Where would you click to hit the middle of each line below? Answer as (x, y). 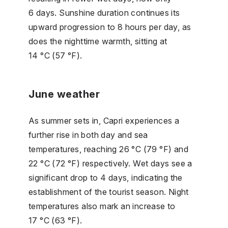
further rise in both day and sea (88, 135)
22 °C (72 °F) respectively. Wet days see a (110, 163)
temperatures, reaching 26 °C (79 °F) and (108, 149)
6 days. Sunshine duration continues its (104, 12)
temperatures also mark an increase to (102, 206)
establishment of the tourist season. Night (109, 192)
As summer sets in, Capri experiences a (104, 120)
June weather (64, 94)
